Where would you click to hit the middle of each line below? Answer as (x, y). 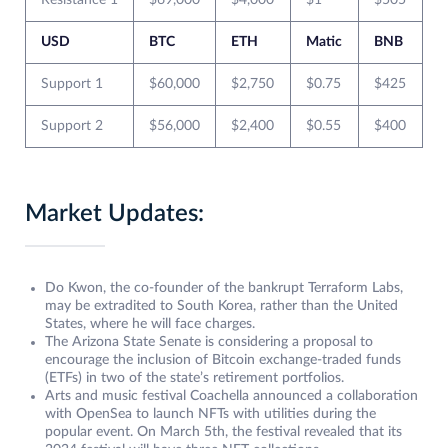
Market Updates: (114, 214)
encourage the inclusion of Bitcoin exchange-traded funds (223, 360)
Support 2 (72, 126)
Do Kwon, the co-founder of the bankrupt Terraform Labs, (224, 288)
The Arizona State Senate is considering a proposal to (209, 342)
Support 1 (72, 84)
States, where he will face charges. (150, 324)
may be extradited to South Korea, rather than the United (221, 306)
